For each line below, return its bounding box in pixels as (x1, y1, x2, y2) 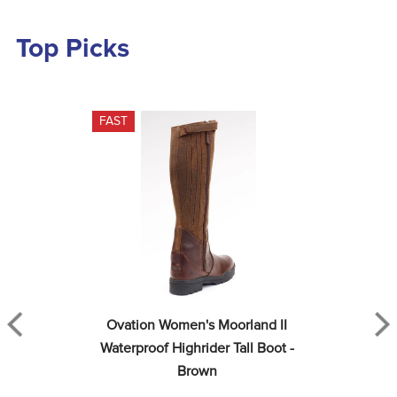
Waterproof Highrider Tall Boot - (99, 341, 294, 355)
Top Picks (16, 35, 129, 62)
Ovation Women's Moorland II (106, 318, 287, 332)
